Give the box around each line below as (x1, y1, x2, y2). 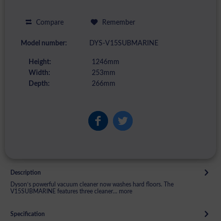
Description (10, 169, 41, 176)
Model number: (21, 39, 67, 47)
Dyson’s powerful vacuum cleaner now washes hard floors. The (10, 181, 174, 187)
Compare (34, 19, 64, 26)
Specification (10, 211, 45, 217)
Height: (29, 58, 51, 66)
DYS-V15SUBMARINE (89, 39, 159, 47)
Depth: (29, 80, 50, 87)
